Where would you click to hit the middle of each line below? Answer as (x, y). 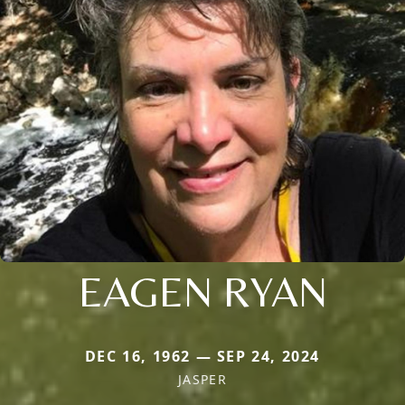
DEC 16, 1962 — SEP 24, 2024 (202, 356)
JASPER (202, 379)
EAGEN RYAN (202, 291)
